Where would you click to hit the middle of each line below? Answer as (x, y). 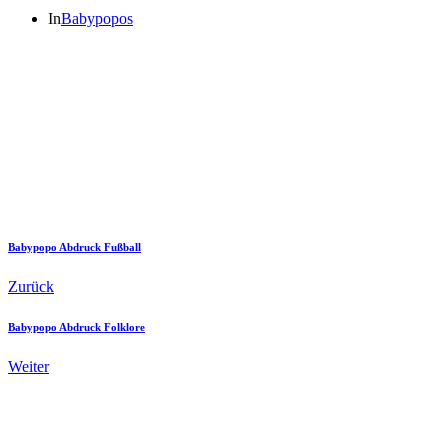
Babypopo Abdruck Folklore (76, 326)
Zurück (31, 286)
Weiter (28, 366)
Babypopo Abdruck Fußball (74, 246)
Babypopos (97, 18)
